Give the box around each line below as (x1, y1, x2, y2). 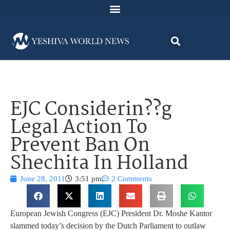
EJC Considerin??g (10, 95, 172, 126)
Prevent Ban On (10, 131, 150, 162)
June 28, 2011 (20, 175, 65, 183)
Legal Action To (10, 113, 147, 144)
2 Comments (111, 175, 152, 183)
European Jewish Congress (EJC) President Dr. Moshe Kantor (10, 209, 212, 218)
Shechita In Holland (10, 149, 188, 180)
